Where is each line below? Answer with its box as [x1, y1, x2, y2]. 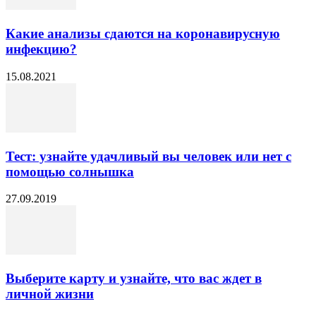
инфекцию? [6, 42, 77, 57]
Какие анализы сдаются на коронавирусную [6, 26, 280, 42]
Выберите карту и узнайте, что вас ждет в [6, 271, 262, 286]
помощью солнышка [6, 164, 134, 179]
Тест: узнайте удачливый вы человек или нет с [6, 148, 291, 164]
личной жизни [6, 286, 94, 301]
